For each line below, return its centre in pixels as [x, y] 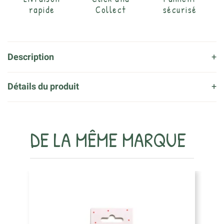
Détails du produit [43, 86]
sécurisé [180, 10]
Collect [111, 10]
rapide [42, 10]
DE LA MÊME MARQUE [108, 139]
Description [31, 57]
